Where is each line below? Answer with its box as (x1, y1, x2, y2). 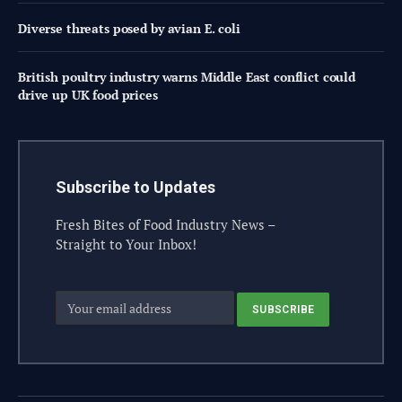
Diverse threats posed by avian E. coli (18, 20, 240, 38)
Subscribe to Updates (56, 178, 215, 197)
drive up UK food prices (18, 86, 158, 104)
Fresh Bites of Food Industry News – (56, 215, 275, 234)
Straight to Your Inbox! (56, 235, 197, 254)
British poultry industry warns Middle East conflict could (18, 68, 356, 86)
